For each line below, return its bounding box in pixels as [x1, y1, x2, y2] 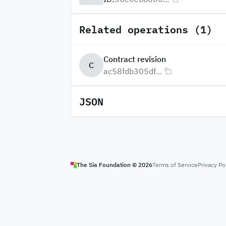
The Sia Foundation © [76, 161, 138, 168]
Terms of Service [152, 161, 198, 168]
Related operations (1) [79, 21, 212, 37]
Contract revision [103, 54, 166, 64]
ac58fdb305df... [103, 66, 162, 76]
